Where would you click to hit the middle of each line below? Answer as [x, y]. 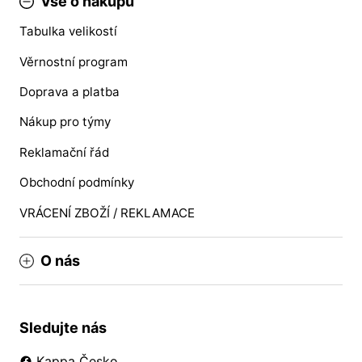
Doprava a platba [69, 92]
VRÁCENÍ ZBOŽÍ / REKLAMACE [107, 213]
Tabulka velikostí [68, 32]
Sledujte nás [63, 328]
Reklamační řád [64, 152]
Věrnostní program [74, 61]
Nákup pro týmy [65, 122]
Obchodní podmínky [77, 183]
